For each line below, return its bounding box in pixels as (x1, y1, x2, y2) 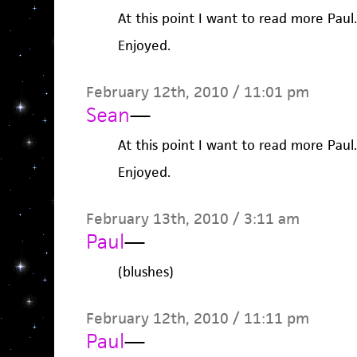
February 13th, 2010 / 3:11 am (85, 209, 300, 229)
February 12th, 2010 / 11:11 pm (85, 308, 309, 329)
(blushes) (117, 263, 174, 281)
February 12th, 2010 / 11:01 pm (85, 82, 309, 103)
